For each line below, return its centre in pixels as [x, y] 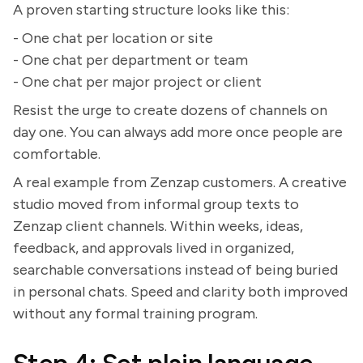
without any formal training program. [135, 314]
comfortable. [57, 154]
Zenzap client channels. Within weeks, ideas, [158, 226]
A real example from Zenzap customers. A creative [180, 182]
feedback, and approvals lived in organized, [154, 248]
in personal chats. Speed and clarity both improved [180, 292]
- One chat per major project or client [137, 82]
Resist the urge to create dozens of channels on [170, 110]
